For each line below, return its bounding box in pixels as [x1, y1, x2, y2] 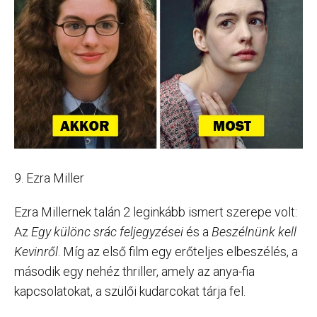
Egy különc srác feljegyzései [31, 224, 183, 240]
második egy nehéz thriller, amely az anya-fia [14, 264, 255, 279]
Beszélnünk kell [212, 224, 296, 240]
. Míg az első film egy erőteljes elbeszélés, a [58, 244, 298, 260]
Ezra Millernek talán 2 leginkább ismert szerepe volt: [14, 204, 297, 220]
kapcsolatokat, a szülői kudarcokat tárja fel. [14, 284, 246, 299]
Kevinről [14, 244, 58, 260]
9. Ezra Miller [14, 171, 84, 186]
